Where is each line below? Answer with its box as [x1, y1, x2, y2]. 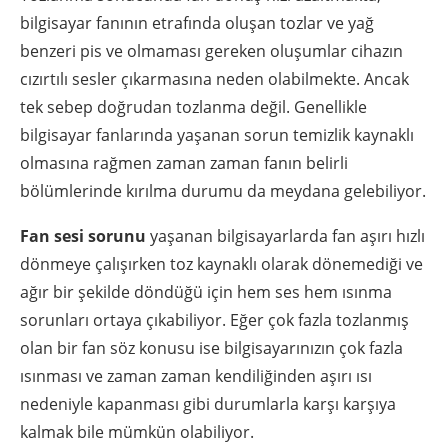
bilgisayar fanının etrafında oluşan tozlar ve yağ [20, 12, 374, 35]
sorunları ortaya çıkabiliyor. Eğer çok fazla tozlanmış [20, 309, 409, 332]
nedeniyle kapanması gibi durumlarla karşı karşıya [20, 393, 396, 416]
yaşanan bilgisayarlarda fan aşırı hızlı [150, 225, 425, 248]
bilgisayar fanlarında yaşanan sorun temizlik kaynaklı [20, 124, 414, 147]
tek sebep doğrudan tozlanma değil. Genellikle [20, 96, 367, 119]
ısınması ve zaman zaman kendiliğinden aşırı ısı [20, 365, 372, 388]
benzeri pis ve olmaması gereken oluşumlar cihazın [20, 40, 403, 63]
